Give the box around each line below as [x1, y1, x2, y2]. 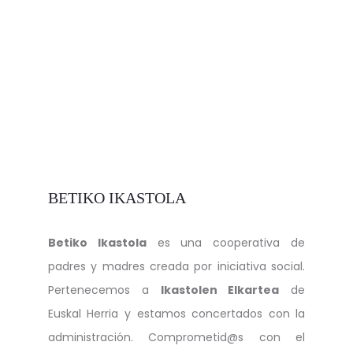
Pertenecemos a [47, 282, 161, 299]
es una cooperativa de [146, 235, 306, 251]
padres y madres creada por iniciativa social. [47, 258, 306, 275]
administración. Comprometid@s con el [47, 329, 306, 346]
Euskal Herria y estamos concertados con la [47, 306, 306, 322]
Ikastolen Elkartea [160, 282, 280, 299]
